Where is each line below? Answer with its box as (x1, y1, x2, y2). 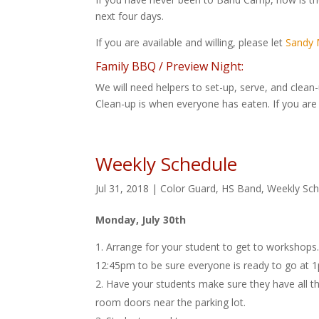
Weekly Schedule (95, 150, 238, 177)
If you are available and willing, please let (95, 35, 286, 49)
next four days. (95, 9, 164, 23)
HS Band (221, 181, 262, 195)
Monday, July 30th (95, 212, 187, 226)
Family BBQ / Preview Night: (95, 58, 244, 74)
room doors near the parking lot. (95, 295, 246, 309)
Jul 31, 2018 (95, 181, 150, 195)
